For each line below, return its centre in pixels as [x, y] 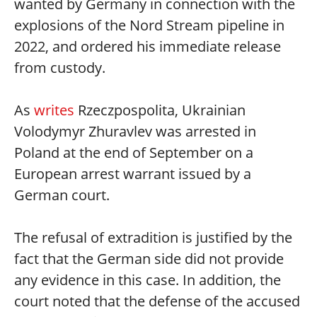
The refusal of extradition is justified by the [153, 237]
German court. [62, 195]
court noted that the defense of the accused [157, 301]
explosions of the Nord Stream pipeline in [149, 25]
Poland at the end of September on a [134, 152]
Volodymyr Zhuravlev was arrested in [135, 131]
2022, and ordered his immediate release [148, 46]
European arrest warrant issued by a [133, 174]
